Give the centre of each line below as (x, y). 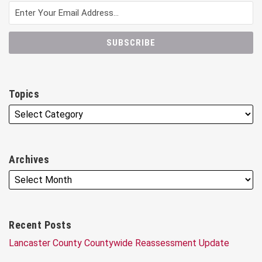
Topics (24, 94)
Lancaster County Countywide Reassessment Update (119, 243)
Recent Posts (40, 225)
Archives (29, 159)
